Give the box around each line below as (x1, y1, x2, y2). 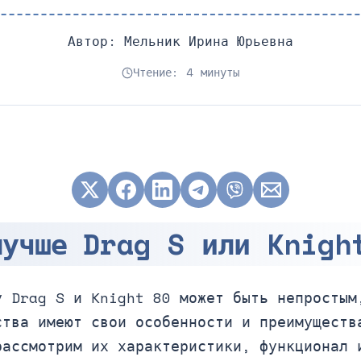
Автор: (68, 31, 124, 51)
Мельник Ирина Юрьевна (124, 31, 293, 51)
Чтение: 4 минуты (133, 64, 240, 81)
